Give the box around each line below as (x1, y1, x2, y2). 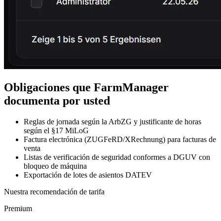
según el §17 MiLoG (24, 126, 89, 135)
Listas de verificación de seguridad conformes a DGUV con (24, 152, 210, 161)
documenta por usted (4, 94, 110, 107)
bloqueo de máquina (24, 161, 87, 170)
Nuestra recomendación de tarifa (4, 187, 105, 196)
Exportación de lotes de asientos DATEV (24, 170, 152, 179)
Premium (4, 204, 32, 213)
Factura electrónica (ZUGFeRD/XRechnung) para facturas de (24, 135, 216, 144)
